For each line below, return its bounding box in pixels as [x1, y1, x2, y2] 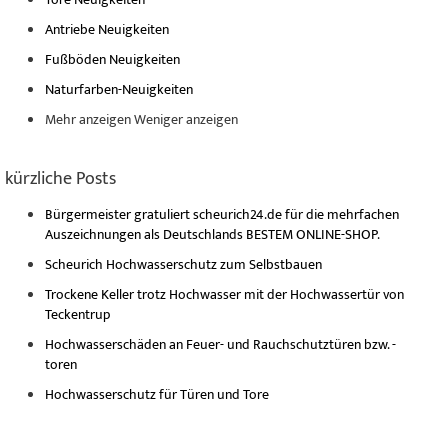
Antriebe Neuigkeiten [45, 18, 169, 42]
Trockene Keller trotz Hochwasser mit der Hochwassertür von [45, 283, 404, 307]
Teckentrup [45, 303, 110, 327]
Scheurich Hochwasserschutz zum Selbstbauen [45, 253, 322, 277]
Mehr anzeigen [45, 108, 131, 132]
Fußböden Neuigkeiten [45, 48, 180, 72]
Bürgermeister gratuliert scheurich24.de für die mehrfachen [45, 203, 399, 227]
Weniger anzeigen [134, 108, 238, 132]
